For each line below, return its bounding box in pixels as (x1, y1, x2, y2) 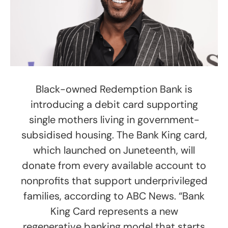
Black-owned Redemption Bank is (36, 82, 192, 96)
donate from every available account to (22, 158, 206, 172)
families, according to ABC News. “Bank (23, 189, 205, 203)
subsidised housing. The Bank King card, (21, 128, 207, 141)
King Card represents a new (50, 204, 178, 218)
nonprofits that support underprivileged (20, 174, 208, 187)
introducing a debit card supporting (30, 97, 198, 111)
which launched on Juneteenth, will (33, 143, 195, 157)
